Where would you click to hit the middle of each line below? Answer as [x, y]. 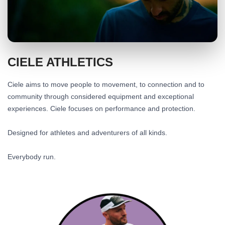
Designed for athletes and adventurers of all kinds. [87, 133]
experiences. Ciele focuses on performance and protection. [101, 109]
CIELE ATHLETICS [60, 62]
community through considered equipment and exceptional [101, 97]
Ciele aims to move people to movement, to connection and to [106, 85]
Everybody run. [32, 157]
